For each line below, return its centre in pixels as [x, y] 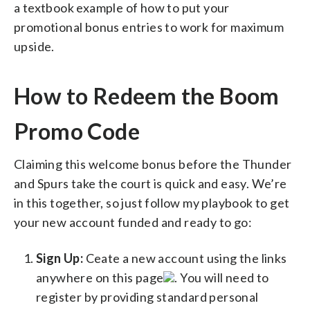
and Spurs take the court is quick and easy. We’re [151, 183]
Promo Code [77, 131]
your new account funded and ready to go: [133, 222]
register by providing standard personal [147, 297]
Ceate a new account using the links [185, 258]
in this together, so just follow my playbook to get [152, 202]
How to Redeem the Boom [147, 95]
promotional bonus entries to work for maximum [149, 27]
